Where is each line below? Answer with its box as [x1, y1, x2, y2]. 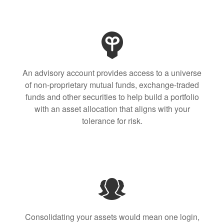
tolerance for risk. [81, 115, 142, 126]
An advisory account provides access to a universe [22, 67, 201, 78]
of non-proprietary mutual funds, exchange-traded [25, 79, 199, 90]
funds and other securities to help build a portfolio [25, 91, 199, 102]
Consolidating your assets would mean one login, [24, 211, 199, 222]
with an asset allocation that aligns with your [34, 103, 190, 114]
